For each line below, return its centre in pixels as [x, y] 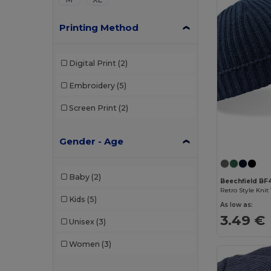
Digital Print [92, 63]
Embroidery [92, 85]
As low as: [237, 205]
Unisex [81, 221]
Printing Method [99, 28]
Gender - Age [92, 141]
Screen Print [93, 108]
